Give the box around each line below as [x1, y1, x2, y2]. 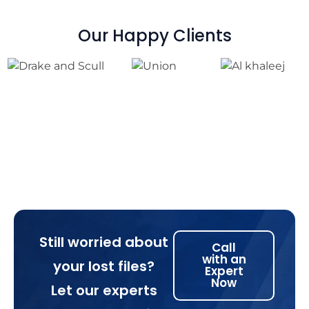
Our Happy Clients [77, 24, 232, 48]
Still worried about [39, 232, 169, 252]
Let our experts [50, 281, 157, 301]
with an [201, 251, 246, 268]
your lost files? [53, 257, 155, 277]
